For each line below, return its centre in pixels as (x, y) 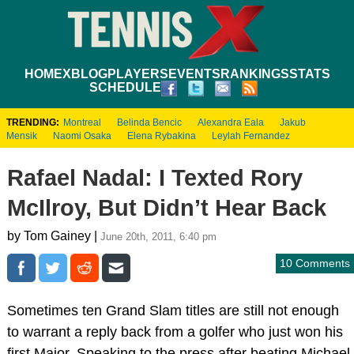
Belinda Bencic (149, 122)
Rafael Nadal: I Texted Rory (154, 177)
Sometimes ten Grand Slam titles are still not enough (173, 310)
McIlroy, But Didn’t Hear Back (166, 207)
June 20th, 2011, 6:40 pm (158, 236)
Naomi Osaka (82, 136)
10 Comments (315, 263)
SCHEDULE (125, 87)
